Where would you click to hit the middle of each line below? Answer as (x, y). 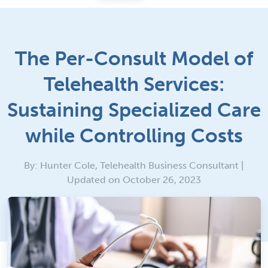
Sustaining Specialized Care (134, 110)
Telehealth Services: (134, 84)
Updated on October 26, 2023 (134, 179)
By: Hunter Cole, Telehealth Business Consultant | (134, 165)
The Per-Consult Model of (134, 58)
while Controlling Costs (134, 135)
